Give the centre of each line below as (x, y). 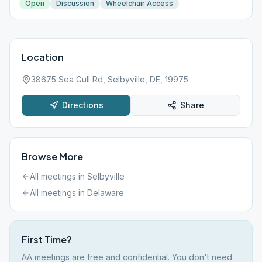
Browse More (52, 156)
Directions (82, 105)
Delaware (106, 193)
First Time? (47, 239)
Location (43, 57)
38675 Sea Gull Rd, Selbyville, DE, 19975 (110, 79)
